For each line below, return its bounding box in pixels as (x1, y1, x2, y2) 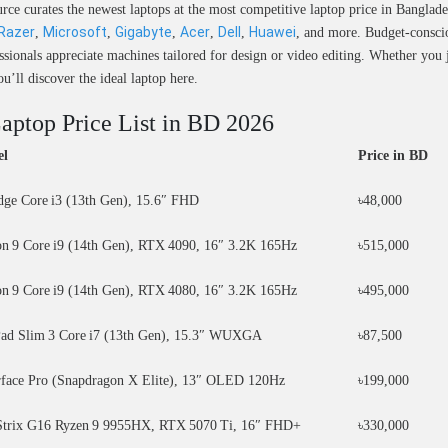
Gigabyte (115, 24, 172, 40)
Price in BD (358, 148, 428, 163)
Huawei (249, 24, 296, 40)
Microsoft (43, 24, 107, 40)
